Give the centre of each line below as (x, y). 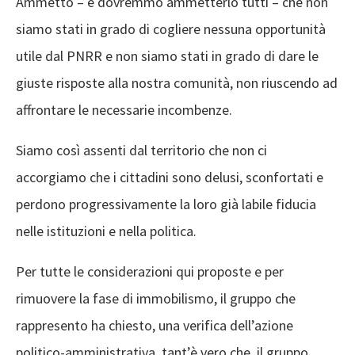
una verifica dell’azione (224, 325)
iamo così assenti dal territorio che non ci (145, 150)
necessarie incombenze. (162, 110)
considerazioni (128, 271)
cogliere (177, 29)
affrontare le (54, 110)
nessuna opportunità (263, 29)
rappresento (53, 325)
